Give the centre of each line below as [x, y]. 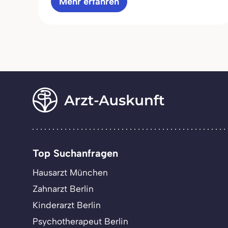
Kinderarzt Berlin [67, 205]
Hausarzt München [70, 172]
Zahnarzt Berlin [63, 188]
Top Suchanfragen [75, 153]
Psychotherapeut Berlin [80, 221]
